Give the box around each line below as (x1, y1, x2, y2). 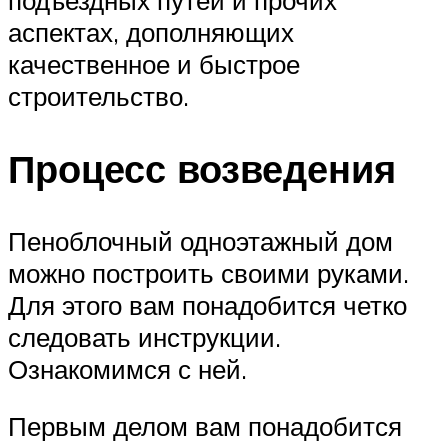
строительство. (8, 79, 189, 112)
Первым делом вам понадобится (8, 410, 402, 443)
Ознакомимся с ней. (8, 352, 247, 385)
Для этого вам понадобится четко (8, 288, 407, 321)
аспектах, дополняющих (8, 15, 294, 48)
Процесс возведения (8, 143, 396, 193)
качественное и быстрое (8, 47, 300, 80)
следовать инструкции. (8, 320, 281, 353)
